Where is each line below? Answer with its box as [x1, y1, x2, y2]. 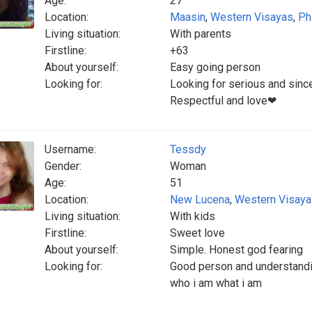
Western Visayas [210, 10, 293, 24]
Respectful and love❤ [170, 94, 276, 107]
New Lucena [170, 193, 230, 206]
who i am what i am [170, 276, 262, 290]
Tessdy [170, 143, 206, 156]
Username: [45, 143, 96, 156]
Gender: [45, 159, 81, 173]
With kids [170, 210, 215, 223]
